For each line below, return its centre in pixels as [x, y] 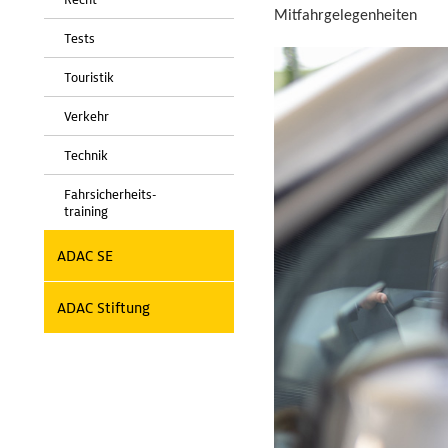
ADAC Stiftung [103, 308]
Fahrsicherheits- [110, 194]
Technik [86, 155]
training [86, 211]
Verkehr [86, 116]
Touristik [89, 77]
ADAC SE [85, 256]
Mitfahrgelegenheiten [345, 16]
